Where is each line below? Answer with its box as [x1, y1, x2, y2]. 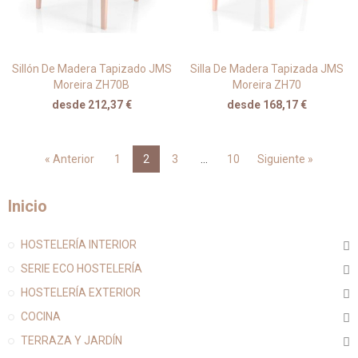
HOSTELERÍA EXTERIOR [21, 285, 141, 299]
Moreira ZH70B [54, 78, 129, 91]
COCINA [21, 309, 61, 323]
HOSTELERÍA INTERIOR [21, 237, 137, 251]
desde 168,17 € [226, 97, 307, 111]
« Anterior [45, 152, 94, 165]
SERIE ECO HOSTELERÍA [21, 261, 142, 275]
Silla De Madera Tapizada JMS [189, 62, 344, 75]
